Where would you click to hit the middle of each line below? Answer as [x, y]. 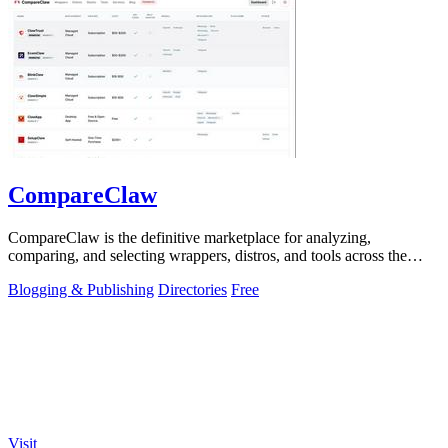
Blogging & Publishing [81, 289]
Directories [192, 289]
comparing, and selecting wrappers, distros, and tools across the [207, 255]
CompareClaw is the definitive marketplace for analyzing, [189, 237]
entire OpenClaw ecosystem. [98, 273]
